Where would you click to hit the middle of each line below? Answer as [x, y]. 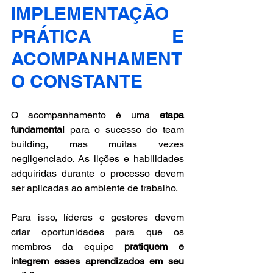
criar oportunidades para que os [97, 232]
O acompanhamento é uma [85, 115]
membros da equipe [68, 246]
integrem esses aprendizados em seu [97, 261]
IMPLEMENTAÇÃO [90, 13]
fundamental [38, 129]
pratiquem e [154, 246]
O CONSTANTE [77, 81]
